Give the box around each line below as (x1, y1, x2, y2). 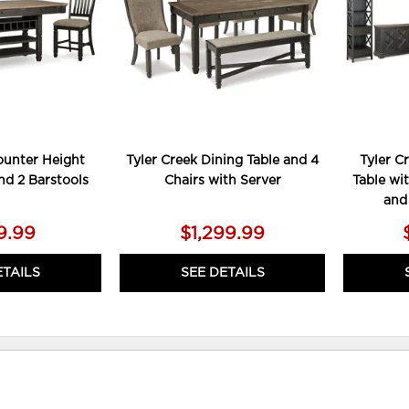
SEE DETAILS (180, 266, 265, 279)
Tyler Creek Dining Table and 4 (126, 153, 320, 167)
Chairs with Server (163, 173, 281, 187)
